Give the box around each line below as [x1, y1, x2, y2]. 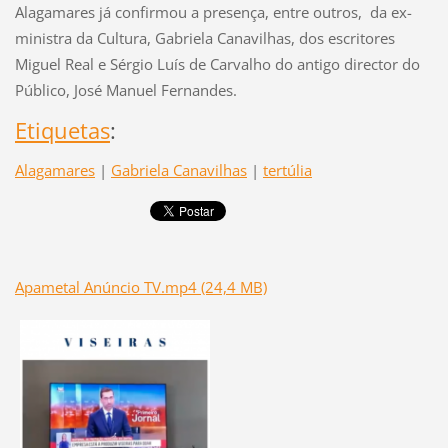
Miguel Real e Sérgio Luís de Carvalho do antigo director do [14, 53, 420, 74]
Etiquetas [14, 114, 110, 146]
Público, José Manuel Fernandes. [14, 79, 237, 100]
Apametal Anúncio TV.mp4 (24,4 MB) [14, 276, 267, 297]
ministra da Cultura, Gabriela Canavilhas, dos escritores [14, 27, 395, 48]
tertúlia [262, 159, 312, 180]
